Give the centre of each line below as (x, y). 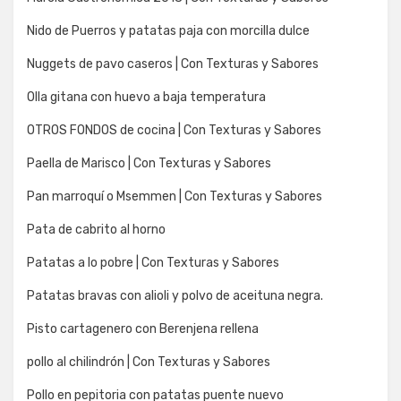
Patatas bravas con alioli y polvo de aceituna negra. (175, 295)
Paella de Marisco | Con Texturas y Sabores (149, 163)
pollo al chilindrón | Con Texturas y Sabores (149, 362)
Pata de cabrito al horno (96, 229)
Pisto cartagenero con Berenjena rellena (143, 328)
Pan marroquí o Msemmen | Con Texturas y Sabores (175, 196)
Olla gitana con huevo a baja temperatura (146, 97)
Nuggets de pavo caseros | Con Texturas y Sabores (173, 64)
